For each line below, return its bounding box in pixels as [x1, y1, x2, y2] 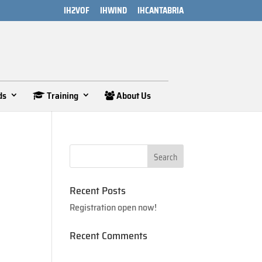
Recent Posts [70, 182, 126, 199]
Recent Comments [70, 227, 148, 244]
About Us [115, 88, 151, 103]
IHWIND [99, 4, 127, 17]
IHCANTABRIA [137, 4, 184, 17]
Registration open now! [70, 200, 157, 215]
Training [45, 88, 78, 103]
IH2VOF [63, 4, 89, 17]
